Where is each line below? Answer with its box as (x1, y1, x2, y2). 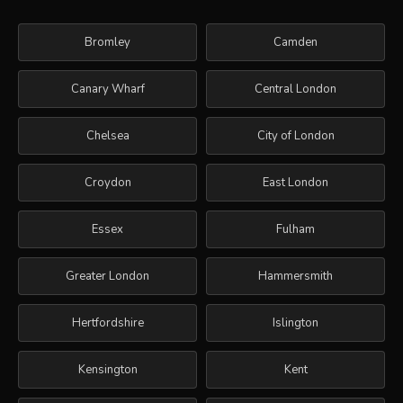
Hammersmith (258, 267, 333, 284)
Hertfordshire (71, 314, 144, 331)
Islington (273, 314, 318, 331)
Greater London (66, 267, 149, 284)
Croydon (84, 174, 131, 191)
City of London (256, 127, 335, 144)
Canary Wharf (70, 80, 145, 97)
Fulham (276, 220, 315, 237)
